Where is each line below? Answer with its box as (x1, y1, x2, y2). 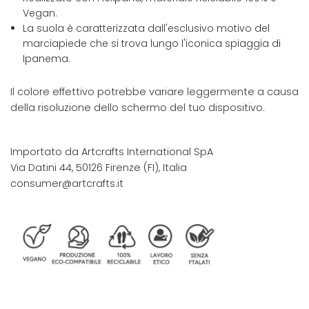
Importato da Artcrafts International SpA (10, 145, 213, 159)
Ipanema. (23, 52, 70, 66)
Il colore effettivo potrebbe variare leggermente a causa (10, 85, 299, 99)
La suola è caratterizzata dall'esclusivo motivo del (23, 21, 270, 36)
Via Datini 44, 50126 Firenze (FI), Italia (10, 161, 187, 175)
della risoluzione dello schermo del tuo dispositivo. (10, 101, 265, 115)
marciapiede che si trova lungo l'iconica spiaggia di (23, 37, 281, 51)
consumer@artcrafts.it (10, 177, 123, 191)
